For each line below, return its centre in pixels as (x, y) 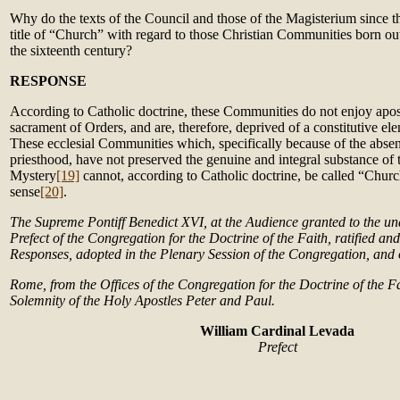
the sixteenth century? (71, 50)
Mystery (33, 175)
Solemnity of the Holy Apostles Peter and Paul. (142, 300)
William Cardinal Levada (277, 331)
